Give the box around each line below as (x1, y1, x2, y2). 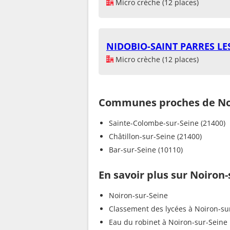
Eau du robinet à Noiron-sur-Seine (109, 217, 227, 227)
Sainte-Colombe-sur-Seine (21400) (109, 118, 225, 128)
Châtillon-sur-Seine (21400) (109, 131, 202, 141)
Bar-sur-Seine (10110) (109, 144, 183, 155)
